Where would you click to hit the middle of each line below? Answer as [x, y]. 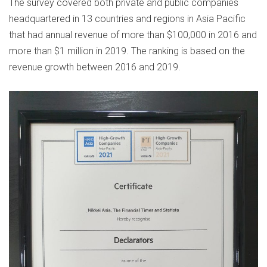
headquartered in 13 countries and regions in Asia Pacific [127, 19]
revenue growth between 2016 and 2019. [95, 67]
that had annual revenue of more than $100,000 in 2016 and [133, 35]
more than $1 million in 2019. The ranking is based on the [127, 51]
